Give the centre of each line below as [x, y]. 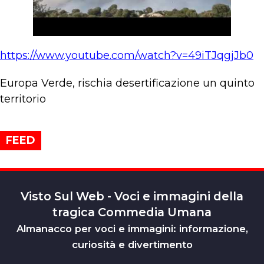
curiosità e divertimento [132, 245]
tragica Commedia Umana [132, 212]
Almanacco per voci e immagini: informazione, [132, 229]
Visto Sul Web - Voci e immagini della [132, 196]
